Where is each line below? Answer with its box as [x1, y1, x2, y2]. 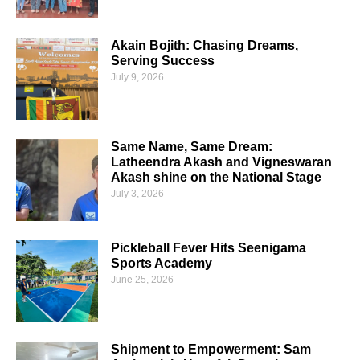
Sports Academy [111, 256, 212, 270]
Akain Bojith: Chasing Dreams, [111, 38, 298, 52]
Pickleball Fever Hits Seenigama [111, 240, 306, 255]
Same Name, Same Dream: [111, 139, 272, 153]
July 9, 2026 [111, 71, 164, 83]
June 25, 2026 [111, 273, 174, 285]
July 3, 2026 [111, 187, 164, 199]
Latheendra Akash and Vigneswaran [111, 154, 332, 169]
